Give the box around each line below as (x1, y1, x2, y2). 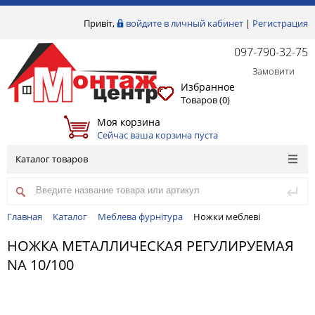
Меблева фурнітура (98, 210, 183, 223)
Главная (7, 210, 42, 223)
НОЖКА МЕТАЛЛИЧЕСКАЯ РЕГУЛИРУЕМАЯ (7, 236, 294, 256)
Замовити (223, 65, 297, 77)
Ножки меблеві (193, 210, 260, 223)
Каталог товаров (15, 153, 88, 165)
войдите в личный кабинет (126, 17, 243, 30)
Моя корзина (96, 115, 160, 129)
